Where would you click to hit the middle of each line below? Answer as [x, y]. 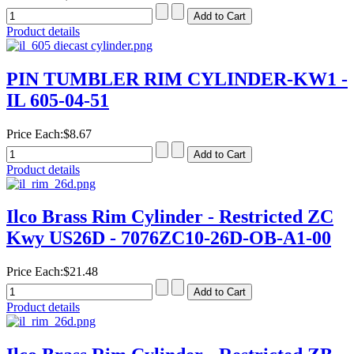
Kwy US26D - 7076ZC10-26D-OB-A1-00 [169, 238]
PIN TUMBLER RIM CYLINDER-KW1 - [177, 79]
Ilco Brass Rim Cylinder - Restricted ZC [170, 217]
